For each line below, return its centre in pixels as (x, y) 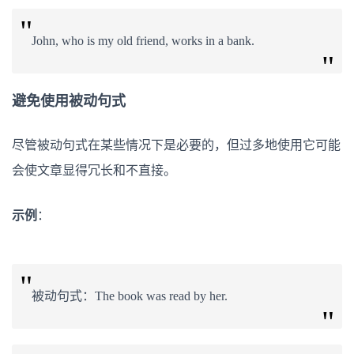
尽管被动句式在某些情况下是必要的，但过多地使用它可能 (176, 145)
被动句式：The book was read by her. (130, 296)
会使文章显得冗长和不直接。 (94, 170)
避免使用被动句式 (69, 101)
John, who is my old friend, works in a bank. (143, 40)
